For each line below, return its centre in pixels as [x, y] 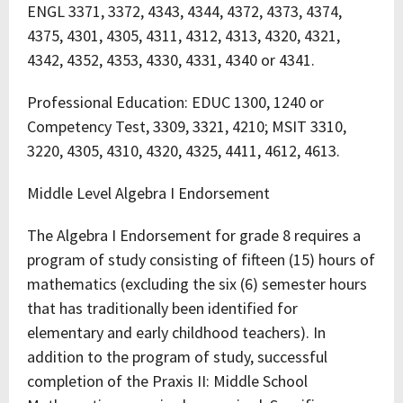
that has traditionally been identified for [162, 308]
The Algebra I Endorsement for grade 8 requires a [194, 235]
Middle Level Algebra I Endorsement [148, 193]
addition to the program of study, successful [177, 357]
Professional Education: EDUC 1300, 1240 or [175, 102]
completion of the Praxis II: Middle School [167, 381]
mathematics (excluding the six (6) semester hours [197, 284]
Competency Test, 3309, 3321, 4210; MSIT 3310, [187, 126]
